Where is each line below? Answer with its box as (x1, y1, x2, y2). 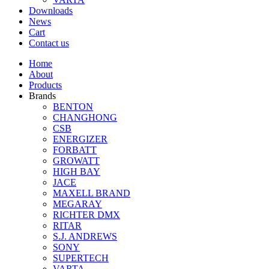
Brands (29, 91, 56, 101)
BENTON (53, 101, 93, 112)
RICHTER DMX (53, 210, 120, 220)
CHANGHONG (53, 112, 117, 123)
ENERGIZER (53, 134, 107, 145)
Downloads (29, 5, 73, 16)
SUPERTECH (53, 253, 109, 264)
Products (29, 80, 62, 91)
